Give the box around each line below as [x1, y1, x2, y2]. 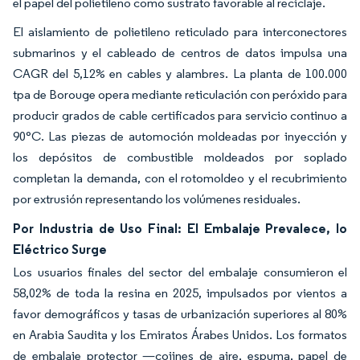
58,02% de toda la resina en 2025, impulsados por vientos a [13, 284, 347, 301]
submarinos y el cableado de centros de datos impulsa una [13, 44, 347, 60]
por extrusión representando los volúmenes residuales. [13, 190, 301, 207]
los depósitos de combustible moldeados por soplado [13, 149, 347, 165]
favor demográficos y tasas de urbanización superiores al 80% [13, 305, 347, 321]
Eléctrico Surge [13, 240, 107, 257]
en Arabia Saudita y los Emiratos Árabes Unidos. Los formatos [13, 326, 347, 342]
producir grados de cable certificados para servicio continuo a [13, 107, 347, 123]
